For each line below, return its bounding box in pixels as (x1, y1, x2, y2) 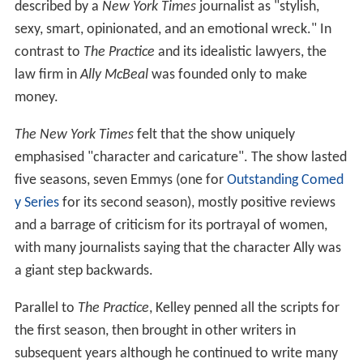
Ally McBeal (79, 66, 148, 83)
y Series (14, 194, 59, 211)
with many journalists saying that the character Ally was (14, 240, 341, 256)
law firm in (14, 66, 80, 83)
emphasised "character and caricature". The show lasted (14, 149, 347, 165)
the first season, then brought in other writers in (14, 322, 296, 339)
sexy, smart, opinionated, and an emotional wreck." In (14, 21, 331, 37)
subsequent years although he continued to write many (14, 345, 338, 361)
